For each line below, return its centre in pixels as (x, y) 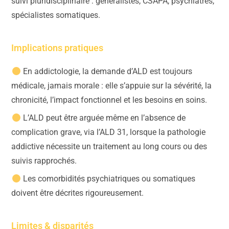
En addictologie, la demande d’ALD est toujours (106, 72)
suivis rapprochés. (44, 161)
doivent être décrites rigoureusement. (78, 193)
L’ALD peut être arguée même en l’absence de (103, 118)
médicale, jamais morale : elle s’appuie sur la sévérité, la (112, 86)
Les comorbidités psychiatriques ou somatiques (108, 179)
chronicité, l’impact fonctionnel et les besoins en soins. (109, 100)
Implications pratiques (58, 48)
